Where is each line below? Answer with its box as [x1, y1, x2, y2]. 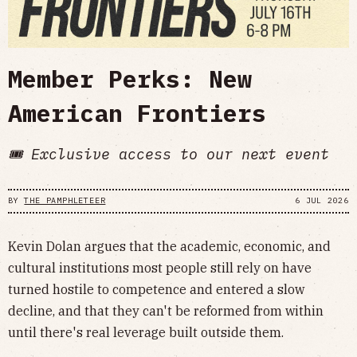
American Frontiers [8, 96, 266, 128]
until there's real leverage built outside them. [8, 324, 284, 340]
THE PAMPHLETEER [24, 195, 106, 206]
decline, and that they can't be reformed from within [8, 302, 324, 319]
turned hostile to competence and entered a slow [8, 280, 304, 297]
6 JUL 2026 [295, 195, 349, 206]
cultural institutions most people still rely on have [8, 259, 312, 276]
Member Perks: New [8, 62, 252, 94]
